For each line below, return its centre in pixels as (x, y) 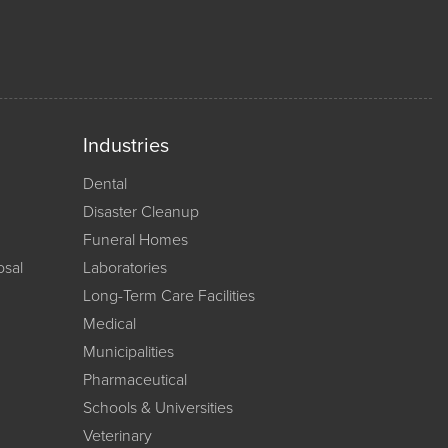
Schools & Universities (158, 408)
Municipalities (128, 352)
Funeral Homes (135, 240)
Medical (109, 324)
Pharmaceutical (135, 380)
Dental (105, 184)
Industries (126, 146)
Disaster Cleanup (141, 212)
